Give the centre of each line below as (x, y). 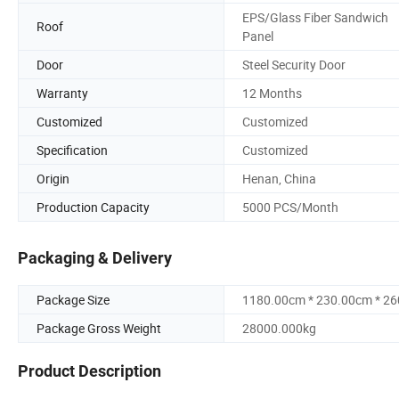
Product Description (90, 371)
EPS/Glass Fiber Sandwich (315, 17)
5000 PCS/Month (290, 207)
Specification (72, 150)
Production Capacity (93, 207)
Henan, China (279, 178)
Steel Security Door (294, 64)
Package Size (73, 300)
